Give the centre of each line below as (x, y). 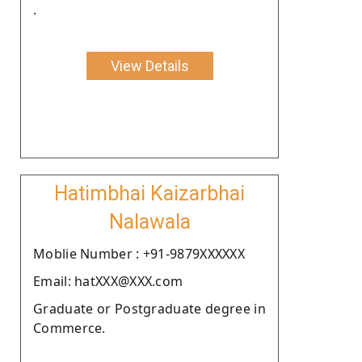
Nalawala (149, 221)
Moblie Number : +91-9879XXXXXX (139, 253)
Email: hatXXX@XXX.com (108, 281)
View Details (149, 65)
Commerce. (69, 328)
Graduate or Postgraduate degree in (149, 308)
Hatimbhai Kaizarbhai (149, 193)
